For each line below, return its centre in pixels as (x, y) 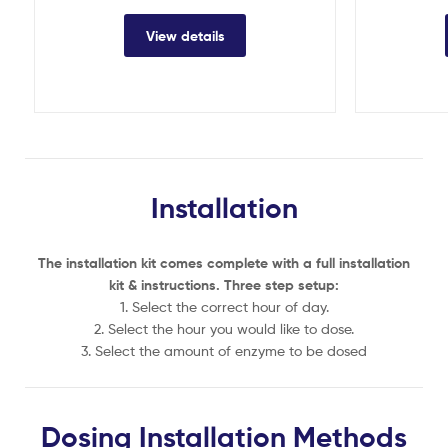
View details (185, 35)
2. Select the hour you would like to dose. (224, 328)
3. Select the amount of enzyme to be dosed (224, 350)
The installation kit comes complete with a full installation (224, 262)
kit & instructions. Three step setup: (224, 284)
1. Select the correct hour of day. (224, 306)
